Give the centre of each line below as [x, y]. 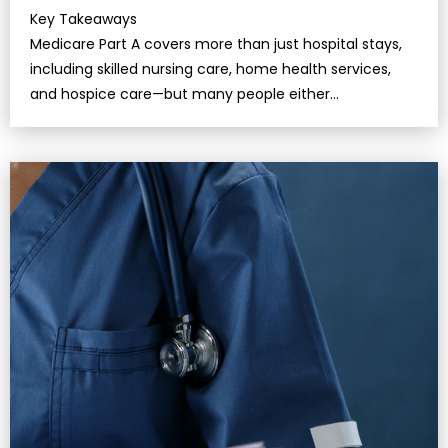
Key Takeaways [83, 19]
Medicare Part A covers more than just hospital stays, [216, 44]
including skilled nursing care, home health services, [210, 69]
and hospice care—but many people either [180, 94]
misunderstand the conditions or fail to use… [185, 119]
